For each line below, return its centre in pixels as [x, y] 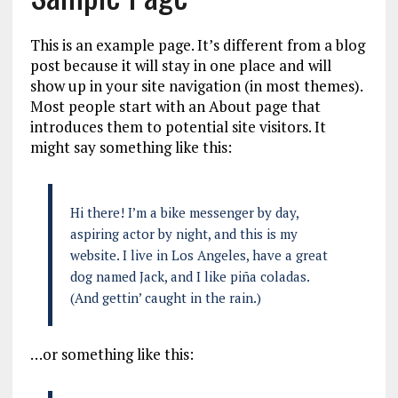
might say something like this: [131, 147]
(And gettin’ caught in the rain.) [165, 297]
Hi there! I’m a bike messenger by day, [184, 212]
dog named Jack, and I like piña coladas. [189, 276]
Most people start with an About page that [175, 106]
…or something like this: [111, 354]
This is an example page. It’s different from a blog [197, 44]
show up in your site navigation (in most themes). [196, 85]
